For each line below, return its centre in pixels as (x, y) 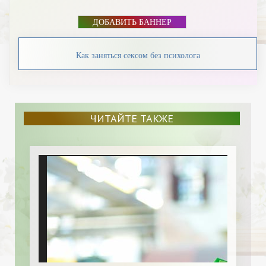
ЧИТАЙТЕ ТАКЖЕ (132, 118)
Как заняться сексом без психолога (138, 56)
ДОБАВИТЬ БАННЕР (132, 22)
